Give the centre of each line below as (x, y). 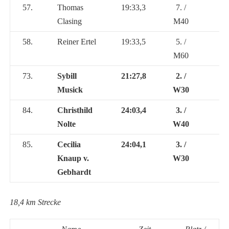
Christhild (75, 110)
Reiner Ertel (76, 41)
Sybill (67, 76)
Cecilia (69, 144)
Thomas (70, 7)
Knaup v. (73, 158)
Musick (70, 89)
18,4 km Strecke (35, 202)
